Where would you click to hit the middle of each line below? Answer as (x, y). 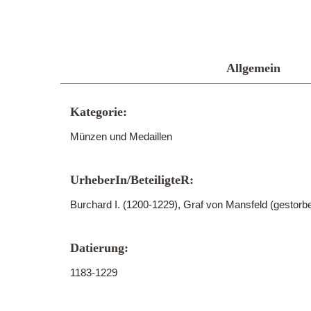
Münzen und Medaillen (121, 136)
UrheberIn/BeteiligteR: (132, 180)
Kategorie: (99, 112)
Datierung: (99, 248)
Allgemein (253, 68)
